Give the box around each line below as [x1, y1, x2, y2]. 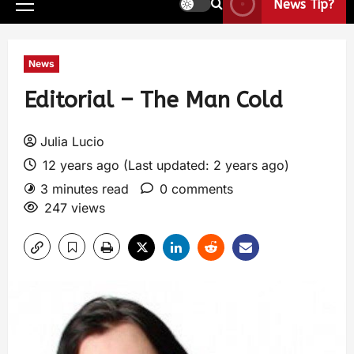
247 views [44, 200, 105, 216]
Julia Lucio [40, 134, 104, 149]
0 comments [160, 181, 233, 197]
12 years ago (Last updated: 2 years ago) [39, 157, 289, 173]
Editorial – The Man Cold [24, 87, 283, 113]
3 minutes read [40, 181, 129, 197]
